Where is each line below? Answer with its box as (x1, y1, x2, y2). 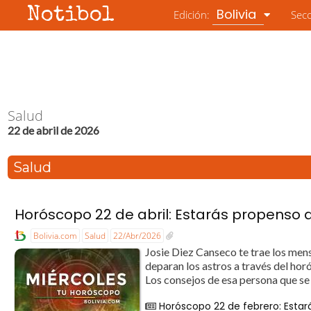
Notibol (27, 5, 115, 26)
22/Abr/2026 (113, 229, 162, 242)
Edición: (174, 8, 213, 22)
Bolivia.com (33, 229, 78, 242)
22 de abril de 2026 (8, 123, 100, 137)
